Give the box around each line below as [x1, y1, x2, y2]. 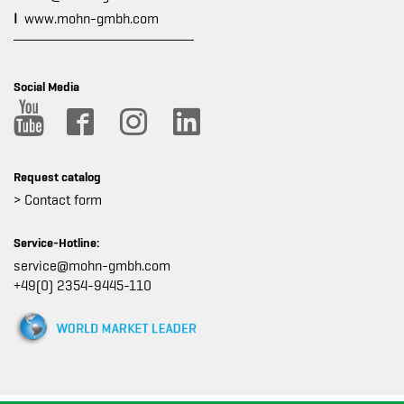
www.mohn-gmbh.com [24, 11, 159, 28]
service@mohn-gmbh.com [14, 258, 170, 275]
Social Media [14, 79, 79, 95]
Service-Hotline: [14, 235, 100, 251]
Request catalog [14, 170, 101, 185]
